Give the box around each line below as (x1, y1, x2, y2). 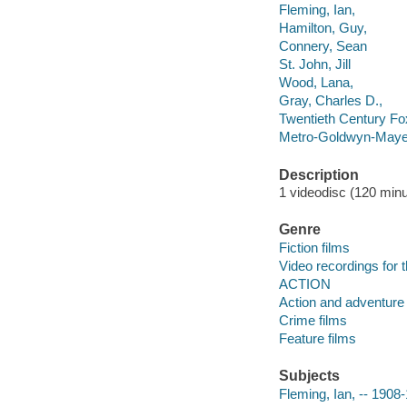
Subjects (278, 368, 340, 384)
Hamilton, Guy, (278, 20, 367, 36)
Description (278, 166, 359, 183)
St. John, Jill (278, 56, 351, 73)
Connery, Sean (278, 38, 367, 55)
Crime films (278, 313, 347, 329)
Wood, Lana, (278, 74, 353, 91)
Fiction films (278, 239, 350, 255)
